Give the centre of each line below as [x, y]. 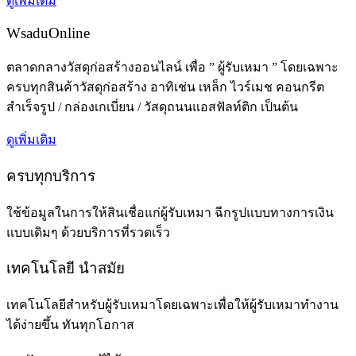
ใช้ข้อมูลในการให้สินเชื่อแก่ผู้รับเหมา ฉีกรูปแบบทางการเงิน [170, 212]
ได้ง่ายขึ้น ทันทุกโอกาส [70, 325]
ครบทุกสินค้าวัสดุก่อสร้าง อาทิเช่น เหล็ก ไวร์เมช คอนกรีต [165, 87]
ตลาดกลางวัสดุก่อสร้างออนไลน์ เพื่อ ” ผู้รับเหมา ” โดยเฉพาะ [172, 68]
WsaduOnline [48, 33]
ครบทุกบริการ [51, 176]
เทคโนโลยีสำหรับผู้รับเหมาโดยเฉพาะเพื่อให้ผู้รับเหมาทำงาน [172, 305]
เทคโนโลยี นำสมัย [66, 269]
